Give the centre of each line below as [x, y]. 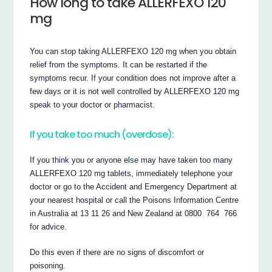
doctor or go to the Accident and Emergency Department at [134, 187]
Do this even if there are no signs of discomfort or [117, 253]
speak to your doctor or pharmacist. [93, 105]
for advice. [49, 227]
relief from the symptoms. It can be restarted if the [119, 65]
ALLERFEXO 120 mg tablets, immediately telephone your [131, 174]
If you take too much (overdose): [102, 135]
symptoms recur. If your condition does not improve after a [133, 78]
